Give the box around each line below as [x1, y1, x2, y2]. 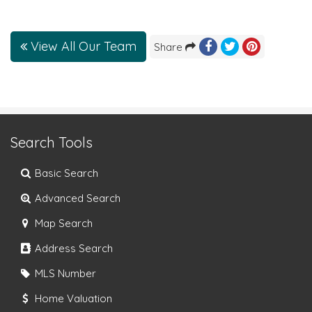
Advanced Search [32, 191, 121, 205]
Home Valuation [32, 291, 113, 305]
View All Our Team [27, 38, 136, 54]
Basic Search [32, 166, 99, 180]
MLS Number [32, 266, 97, 280]
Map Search [32, 216, 93, 230]
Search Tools [10, 133, 93, 151]
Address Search [32, 241, 114, 255]
